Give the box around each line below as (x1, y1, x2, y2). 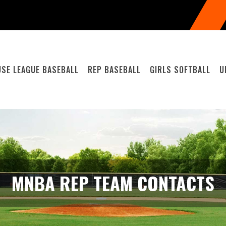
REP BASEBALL (88, 64, 141, 76)
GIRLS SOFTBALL (150, 64, 211, 76)
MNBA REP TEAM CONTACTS (12, 169, 214, 196)
